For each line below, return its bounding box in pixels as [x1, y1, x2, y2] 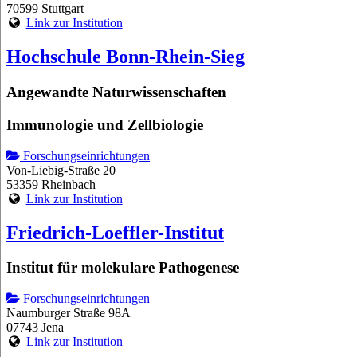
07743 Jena [6, 320, 64, 335]
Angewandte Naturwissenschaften [6, 84, 226, 101]
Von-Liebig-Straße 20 [6, 163, 116, 177]
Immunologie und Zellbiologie [6, 116, 203, 133]
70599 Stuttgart [6, 2, 84, 16]
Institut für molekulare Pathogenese [6, 259, 239, 277]
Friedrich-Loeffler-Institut [6, 222, 224, 243]
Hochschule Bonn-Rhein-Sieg [6, 46, 245, 68]
